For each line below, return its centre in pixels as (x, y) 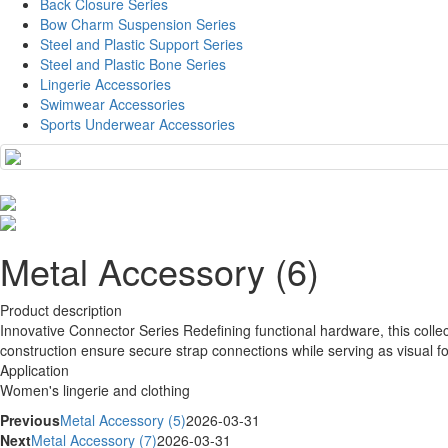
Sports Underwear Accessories (137, 124)
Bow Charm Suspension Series (138, 24)
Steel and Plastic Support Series (141, 44)
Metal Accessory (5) (123, 419)
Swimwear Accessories (112, 104)
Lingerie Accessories (105, 84)
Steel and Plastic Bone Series (133, 64)
